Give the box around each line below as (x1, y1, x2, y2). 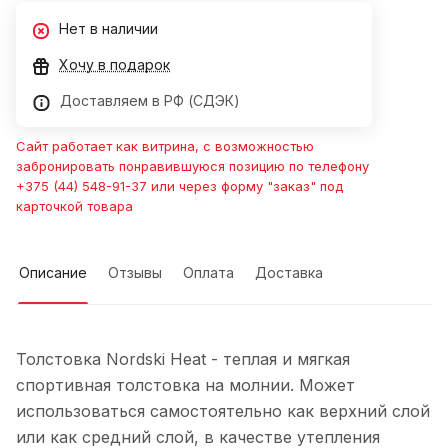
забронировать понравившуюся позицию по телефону (16, 158, 369, 175)
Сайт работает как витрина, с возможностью (16, 138, 314, 155)
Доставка (255, 264, 323, 282)
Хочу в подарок (59, 56, 170, 74)
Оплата (183, 264, 234, 282)
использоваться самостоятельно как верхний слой (16, 401, 430, 422)
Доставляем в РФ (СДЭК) (60, 92, 240, 110)
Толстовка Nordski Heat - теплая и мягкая (16, 349, 350, 370)
